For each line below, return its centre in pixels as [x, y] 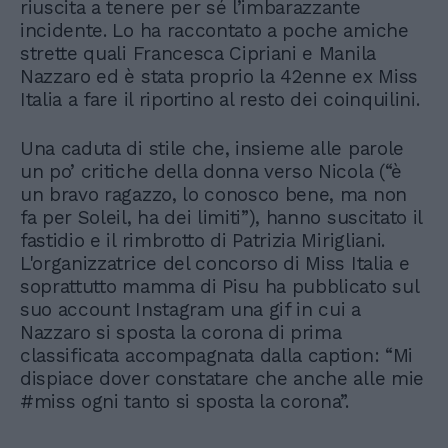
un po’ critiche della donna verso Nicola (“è [211, 171]
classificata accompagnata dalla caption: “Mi [216, 355]
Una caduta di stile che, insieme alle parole [212, 148]
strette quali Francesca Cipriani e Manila [198, 53]
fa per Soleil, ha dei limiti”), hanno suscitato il [221, 217]
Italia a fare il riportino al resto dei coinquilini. [220, 99]
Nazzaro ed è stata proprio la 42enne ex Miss [219, 76]
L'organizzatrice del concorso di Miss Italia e [215, 263]
